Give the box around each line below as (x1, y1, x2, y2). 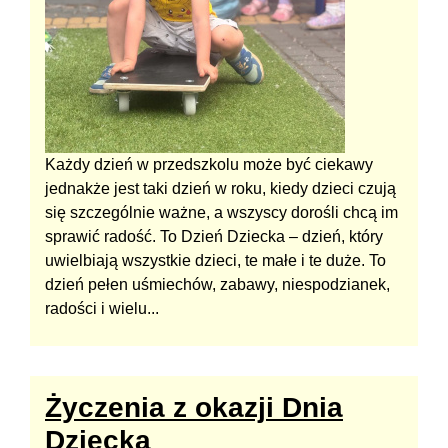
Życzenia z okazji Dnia (45, 391, 343, 423)
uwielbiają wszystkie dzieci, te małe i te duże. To (45, 251, 386, 269)
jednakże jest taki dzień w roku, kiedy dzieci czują (45, 179, 396, 197)
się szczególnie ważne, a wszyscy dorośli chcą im (45, 203, 398, 221)
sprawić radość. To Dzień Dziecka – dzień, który (45, 227, 383, 245)
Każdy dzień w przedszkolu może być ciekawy (45, 155, 373, 173)
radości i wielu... (45, 299, 159, 317)
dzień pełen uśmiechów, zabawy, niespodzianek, (45, 275, 390, 293)
